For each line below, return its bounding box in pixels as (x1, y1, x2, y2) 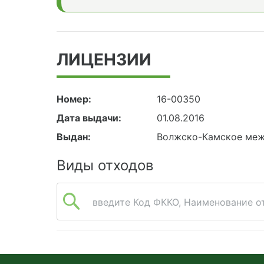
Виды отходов (57, 156, 153, 174)
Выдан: (57, 130, 91, 143)
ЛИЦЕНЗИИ (57, 49, 151, 70)
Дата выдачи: (57, 111, 121, 124)
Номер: (57, 93, 91, 105)
